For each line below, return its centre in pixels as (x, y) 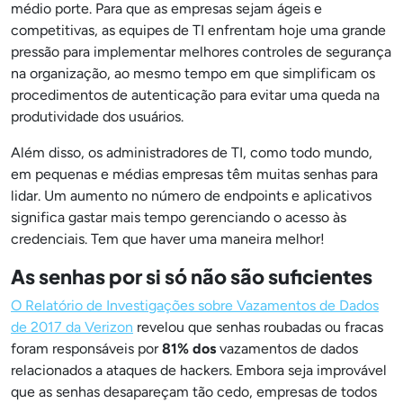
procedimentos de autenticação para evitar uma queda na (195, 95)
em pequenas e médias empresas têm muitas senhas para (194, 174)
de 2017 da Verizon (72, 327)
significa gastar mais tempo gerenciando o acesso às (179, 217)
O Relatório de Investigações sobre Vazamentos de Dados (195, 305)
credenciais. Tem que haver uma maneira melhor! (168, 239)
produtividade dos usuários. (99, 116)
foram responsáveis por (86, 349)
